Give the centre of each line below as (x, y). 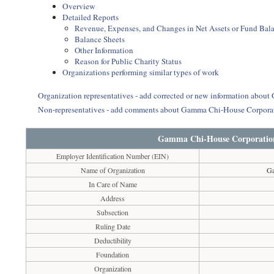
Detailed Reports (91, 17)
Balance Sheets (100, 39)
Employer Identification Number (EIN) (113, 156)
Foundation (113, 254)
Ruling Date (113, 226)
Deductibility (113, 240)
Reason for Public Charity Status (128, 61)
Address (113, 198)
